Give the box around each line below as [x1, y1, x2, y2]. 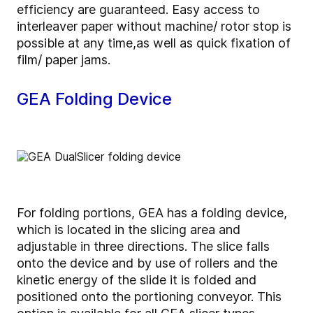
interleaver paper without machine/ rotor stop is [17, 18, 291, 34]
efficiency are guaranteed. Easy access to [17, 1, 260, 17]
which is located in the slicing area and [17, 221, 240, 237]
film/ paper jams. [17, 52, 110, 67]
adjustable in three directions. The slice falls [17, 238, 270, 254]
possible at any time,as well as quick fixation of [17, 35, 291, 50]
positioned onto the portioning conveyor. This [17, 289, 282, 304]
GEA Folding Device [17, 88, 172, 109]
